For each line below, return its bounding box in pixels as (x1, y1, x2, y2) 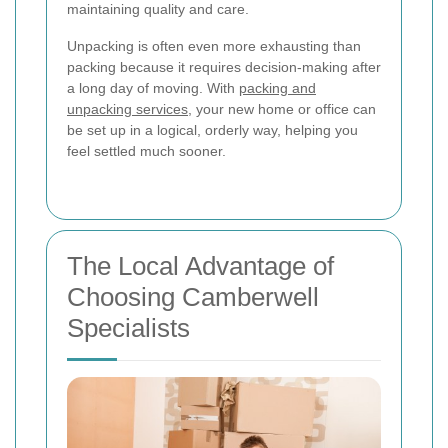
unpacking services (67, 101, 188, 118)
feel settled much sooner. (67, 143, 226, 160)
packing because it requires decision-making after (67, 59, 381, 76)
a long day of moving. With (67, 80, 239, 97)
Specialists (67, 313, 190, 344)
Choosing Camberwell (67, 282, 319, 313)
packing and (239, 80, 316, 97)
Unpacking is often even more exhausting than (67, 38, 361, 55)
